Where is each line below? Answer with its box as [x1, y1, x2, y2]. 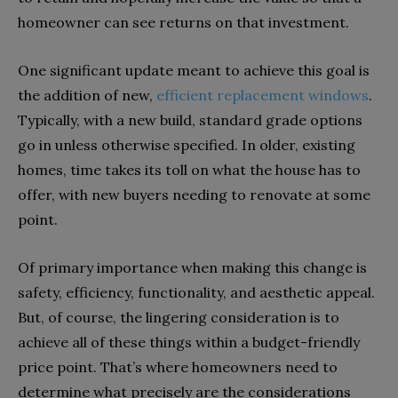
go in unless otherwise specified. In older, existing [18, 136, 355, 154]
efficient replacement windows [156, 86, 369, 104]
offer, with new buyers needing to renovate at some [18, 186, 370, 203]
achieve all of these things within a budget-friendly [18, 333, 360, 351]
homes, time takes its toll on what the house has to [18, 161, 361, 179]
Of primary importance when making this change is [18, 259, 367, 276]
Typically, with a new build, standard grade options [18, 111, 362, 129]
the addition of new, [18, 86, 156, 104]
